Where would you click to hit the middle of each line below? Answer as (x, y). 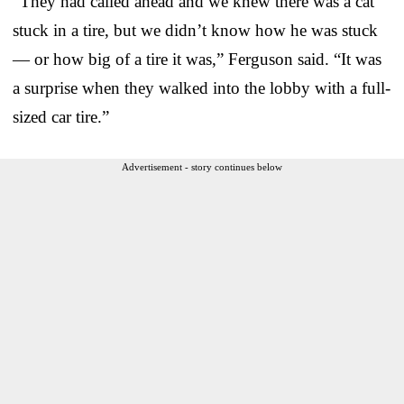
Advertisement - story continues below (202, 166)
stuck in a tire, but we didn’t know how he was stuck (195, 30)
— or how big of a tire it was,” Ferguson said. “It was (197, 59)
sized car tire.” (61, 116)
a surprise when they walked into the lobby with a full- (202, 87)
